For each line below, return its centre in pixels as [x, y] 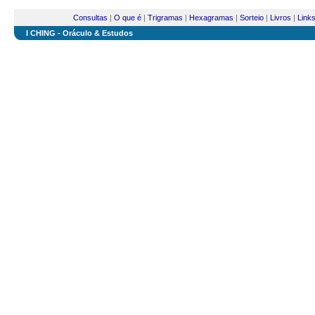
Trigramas [165, 18]
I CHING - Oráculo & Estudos [79, 33]
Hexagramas [211, 18]
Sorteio [251, 18]
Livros [280, 18]
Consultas [90, 18]
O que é [127, 18]
